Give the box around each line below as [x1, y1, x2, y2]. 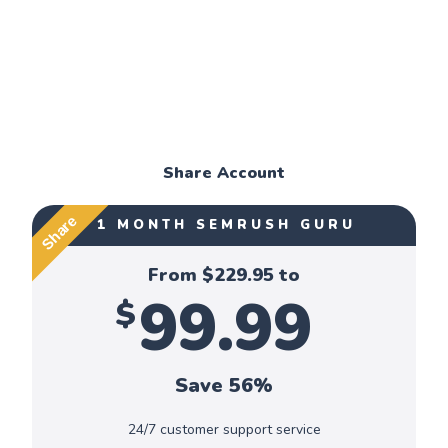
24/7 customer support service [127, 420, 321, 440]
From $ [148, 263, 214, 288]
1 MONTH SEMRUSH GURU [96, 216, 356, 235]
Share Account [163, 162, 285, 185]
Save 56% [175, 372, 273, 400]
